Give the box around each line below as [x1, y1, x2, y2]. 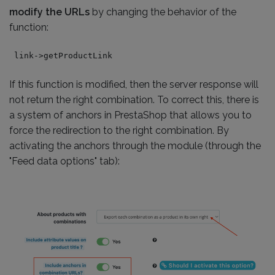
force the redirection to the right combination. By [9, 125, 229, 136]
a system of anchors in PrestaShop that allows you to [9, 109, 252, 121]
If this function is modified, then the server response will [9, 79, 258, 90]
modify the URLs [9, 6, 90, 18]
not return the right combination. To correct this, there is [9, 94, 259, 106]
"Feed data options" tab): [9, 155, 120, 167]
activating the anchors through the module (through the [9, 140, 261, 152]
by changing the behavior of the [90, 6, 236, 18]
